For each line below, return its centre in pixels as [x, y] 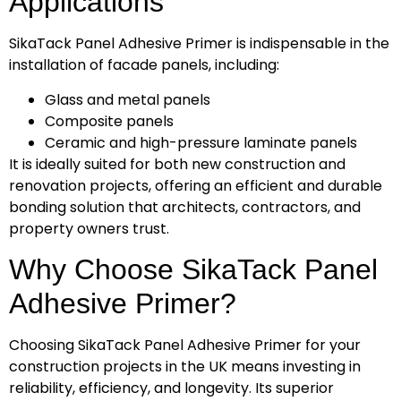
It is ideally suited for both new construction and [177, 164]
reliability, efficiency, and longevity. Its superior [171, 388]
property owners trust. [89, 228]
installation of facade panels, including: [144, 65]
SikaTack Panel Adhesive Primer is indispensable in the [199, 44]
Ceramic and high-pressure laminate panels [201, 142]
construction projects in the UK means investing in [185, 367]
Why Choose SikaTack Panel [193, 270]
